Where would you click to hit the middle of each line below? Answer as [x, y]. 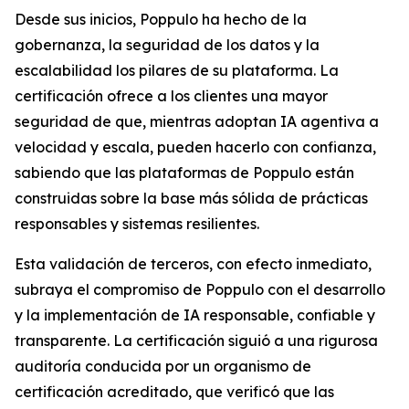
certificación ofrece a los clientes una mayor [171, 96]
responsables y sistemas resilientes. [137, 224]
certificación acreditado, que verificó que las [174, 392]
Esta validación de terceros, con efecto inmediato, [193, 264]
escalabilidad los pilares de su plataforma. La [177, 70]
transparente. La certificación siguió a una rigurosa [196, 341]
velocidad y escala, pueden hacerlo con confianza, [195, 147]
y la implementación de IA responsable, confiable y [195, 315]
